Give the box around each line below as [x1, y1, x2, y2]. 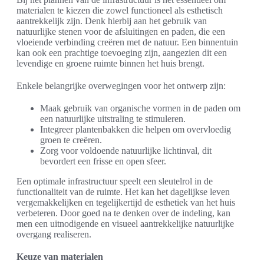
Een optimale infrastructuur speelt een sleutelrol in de [16, 176, 213, 187]
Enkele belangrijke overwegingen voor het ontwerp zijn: [16, 81, 226, 91]
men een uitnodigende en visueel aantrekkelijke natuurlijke [16, 219, 234, 229]
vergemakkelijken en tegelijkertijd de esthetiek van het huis [16, 197, 235, 208]
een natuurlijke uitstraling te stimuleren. [40, 114, 186, 124]
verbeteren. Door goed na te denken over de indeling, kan [16, 208, 230, 219]
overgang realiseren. [16, 229, 91, 240]
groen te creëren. [40, 135, 102, 146]
